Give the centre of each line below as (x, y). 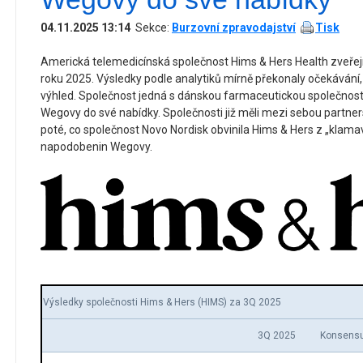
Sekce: (151, 28)
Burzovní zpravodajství (234, 28)
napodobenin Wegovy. (96, 147)
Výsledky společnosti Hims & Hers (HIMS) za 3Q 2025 (162, 303)
